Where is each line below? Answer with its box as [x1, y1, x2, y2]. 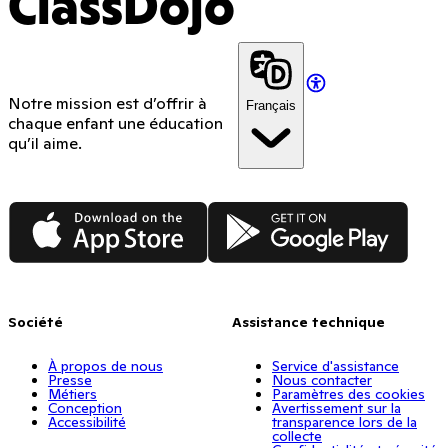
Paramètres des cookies [272, 385, 425, 404]
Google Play [207, 199, 298, 220]
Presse [48, 371, 92, 390]
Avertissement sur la [272, 399, 401, 418]
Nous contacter [272, 371, 372, 390]
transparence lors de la [272, 413, 417, 432]
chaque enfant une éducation [8, 112, 223, 133]
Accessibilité [48, 413, 126, 432]
